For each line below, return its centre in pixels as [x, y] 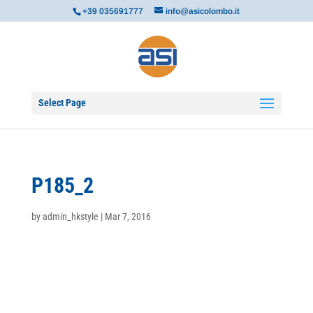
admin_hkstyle [70, 217]
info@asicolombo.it [203, 11]
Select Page [62, 103]
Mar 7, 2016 [128, 217]
